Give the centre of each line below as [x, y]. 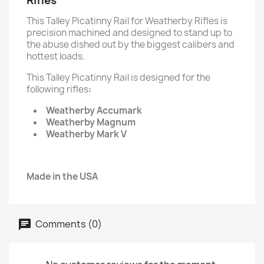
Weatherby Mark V [86, 134]
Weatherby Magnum [91, 122]
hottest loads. [56, 56]
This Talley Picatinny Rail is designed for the [118, 77]
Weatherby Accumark [94, 110]
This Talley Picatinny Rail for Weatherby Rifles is [127, 21]
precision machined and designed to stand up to [129, 33]
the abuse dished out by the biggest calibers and [131, 44]
